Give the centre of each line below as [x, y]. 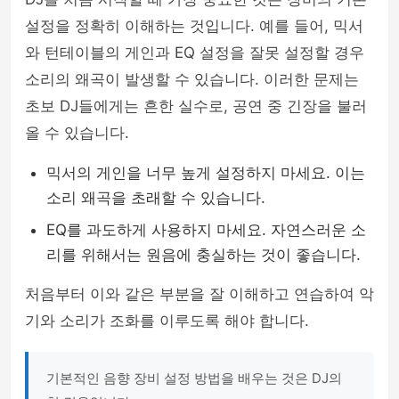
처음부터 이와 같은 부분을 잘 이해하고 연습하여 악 [199, 294]
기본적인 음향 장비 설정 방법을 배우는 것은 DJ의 [194, 378]
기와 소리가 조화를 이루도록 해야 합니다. [167, 321]
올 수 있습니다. [77, 133]
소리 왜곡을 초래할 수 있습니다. [156, 198]
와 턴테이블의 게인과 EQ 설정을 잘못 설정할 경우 [195, 53]
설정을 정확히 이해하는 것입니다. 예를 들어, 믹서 [194, 26]
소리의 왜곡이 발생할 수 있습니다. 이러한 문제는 [192, 79]
